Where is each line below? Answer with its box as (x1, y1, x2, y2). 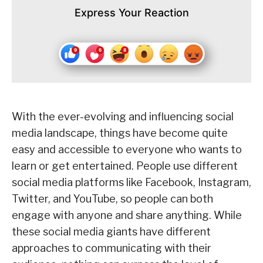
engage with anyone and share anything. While (12, 209, 242, 222)
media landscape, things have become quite (12, 127, 228, 140)
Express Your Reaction (74, 6, 189, 19)
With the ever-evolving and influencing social (12, 110, 234, 123)
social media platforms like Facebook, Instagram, (12, 176, 251, 189)
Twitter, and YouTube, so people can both (12, 193, 213, 205)
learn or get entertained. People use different (12, 160, 238, 173)
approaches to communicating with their (12, 242, 211, 255)
